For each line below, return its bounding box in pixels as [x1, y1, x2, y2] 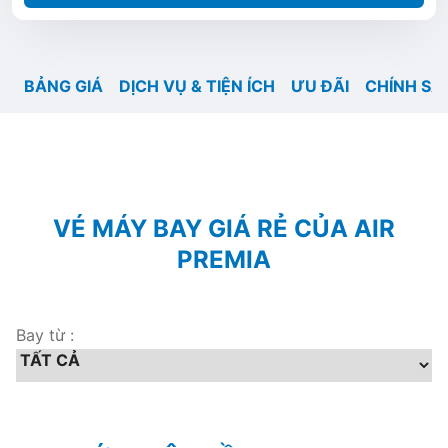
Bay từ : [16, 325, 74, 345]
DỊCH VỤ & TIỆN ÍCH [119, 76, 275, 96]
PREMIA [177, 245, 271, 274]
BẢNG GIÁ [24, 76, 103, 96]
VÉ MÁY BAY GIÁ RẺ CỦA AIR [53, 214, 395, 243]
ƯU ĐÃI [291, 76, 349, 96]
